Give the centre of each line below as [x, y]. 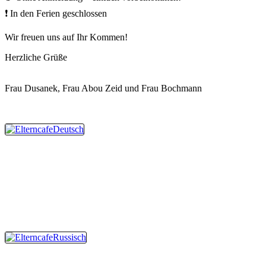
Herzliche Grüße [36, 57]
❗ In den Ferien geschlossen [56, 13]
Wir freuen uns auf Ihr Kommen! [66, 37]
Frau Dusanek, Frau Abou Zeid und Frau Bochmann [103, 88]
